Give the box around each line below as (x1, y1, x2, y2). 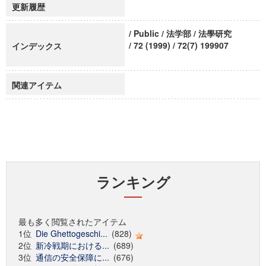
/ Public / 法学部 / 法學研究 (129, 27, 232, 39)
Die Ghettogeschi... (36, 227, 107, 239)
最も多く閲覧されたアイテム (18, 216, 126, 227)
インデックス (12, 40, 62, 52)
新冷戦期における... (36, 239, 109, 251)
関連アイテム (12, 79, 62, 91)
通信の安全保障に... (36, 251, 109, 263)
